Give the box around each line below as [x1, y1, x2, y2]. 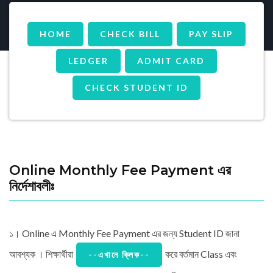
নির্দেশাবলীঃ [9, 177, 54, 194]
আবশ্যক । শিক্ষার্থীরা [9, 247, 75, 260]
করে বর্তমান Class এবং [163, 247, 237, 260]
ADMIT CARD [137, 55, 205, 66]
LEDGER [68, 55, 108, 66]
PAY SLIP [189, 28, 233, 39]
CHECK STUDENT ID [85, 82, 188, 93]
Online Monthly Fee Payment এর [9, 161, 231, 179]
